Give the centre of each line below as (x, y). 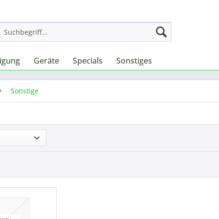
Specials (88, 61)
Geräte (46, 61)
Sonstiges (134, 61)
